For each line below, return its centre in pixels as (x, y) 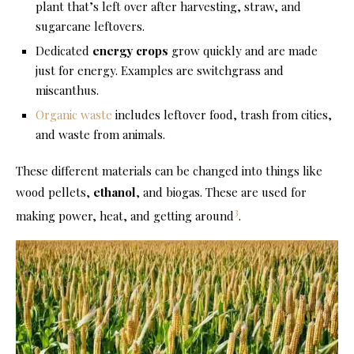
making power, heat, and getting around (125, 216)
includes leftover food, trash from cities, (222, 115)
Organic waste (74, 115)
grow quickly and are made (243, 51)
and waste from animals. (100, 135)
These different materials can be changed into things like (169, 171)
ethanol (115, 192)
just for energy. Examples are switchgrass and (160, 71)
